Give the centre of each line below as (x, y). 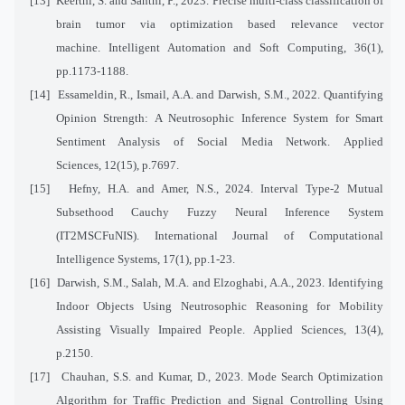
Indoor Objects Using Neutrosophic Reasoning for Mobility (219, 306)
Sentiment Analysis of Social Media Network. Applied (219, 141)
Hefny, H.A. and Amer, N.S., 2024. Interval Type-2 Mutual (226, 188)
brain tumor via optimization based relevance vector (219, 24)
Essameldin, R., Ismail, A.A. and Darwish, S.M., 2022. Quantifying (221, 94)
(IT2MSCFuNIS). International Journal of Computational (219, 235)
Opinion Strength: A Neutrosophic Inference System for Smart (219, 118)
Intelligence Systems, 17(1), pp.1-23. (145, 259)
